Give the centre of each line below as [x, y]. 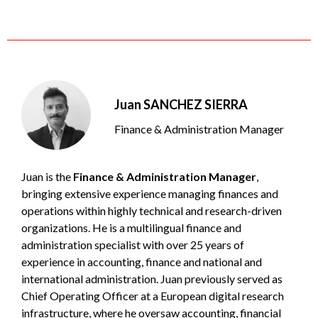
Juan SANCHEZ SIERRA [181, 104]
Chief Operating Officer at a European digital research [153, 295]
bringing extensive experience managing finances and [150, 193]
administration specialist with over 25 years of [133, 244]
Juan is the [47, 176]
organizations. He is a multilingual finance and [131, 227]
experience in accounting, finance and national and [142, 261]
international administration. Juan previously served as [152, 278]
